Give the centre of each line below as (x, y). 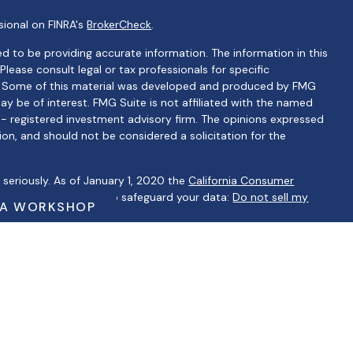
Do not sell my (271, 197)
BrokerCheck (119, 24)
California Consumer (242, 180)
